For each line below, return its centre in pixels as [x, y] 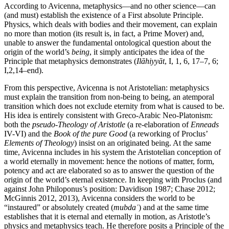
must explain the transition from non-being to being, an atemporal [109, 97]
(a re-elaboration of [158, 125]
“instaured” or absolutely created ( [59, 208]
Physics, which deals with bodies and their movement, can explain [111, 25]
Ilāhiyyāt [151, 61]
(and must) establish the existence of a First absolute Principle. [104, 15]
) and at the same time [174, 208]
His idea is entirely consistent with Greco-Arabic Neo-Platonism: [108, 116]
